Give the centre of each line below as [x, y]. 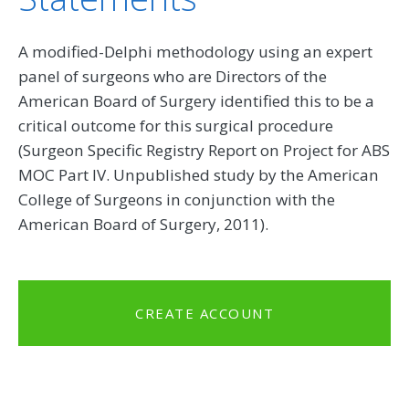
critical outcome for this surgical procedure [176, 125]
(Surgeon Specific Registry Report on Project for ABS [204, 150]
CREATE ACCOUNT [204, 313]
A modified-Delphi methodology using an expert [195, 51]
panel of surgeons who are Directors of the [173, 76]
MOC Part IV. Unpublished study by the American [199, 174]
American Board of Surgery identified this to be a [196, 100]
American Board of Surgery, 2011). [143, 224]
